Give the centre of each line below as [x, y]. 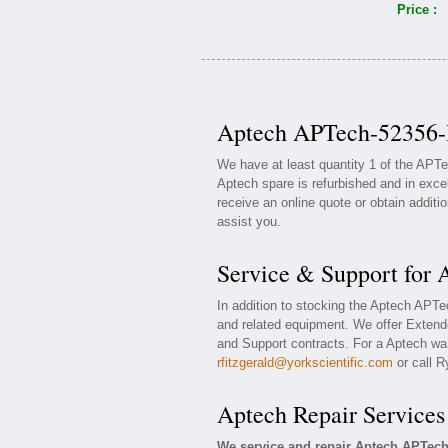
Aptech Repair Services [331, 414]
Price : [417, 9]
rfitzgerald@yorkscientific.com [305, 362]
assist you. [249, 221]
